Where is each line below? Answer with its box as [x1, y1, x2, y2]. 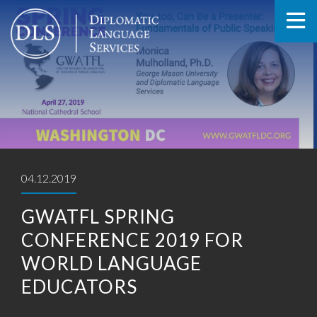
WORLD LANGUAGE [21, 252, 202, 275]
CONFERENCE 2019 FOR [21, 229, 243, 251]
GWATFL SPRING [21, 205, 175, 228]
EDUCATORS [21, 275, 137, 298]
